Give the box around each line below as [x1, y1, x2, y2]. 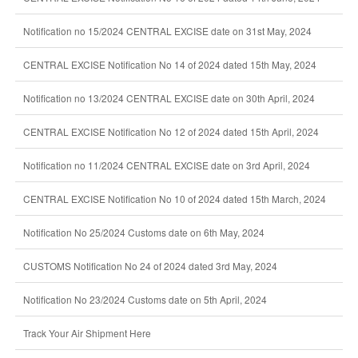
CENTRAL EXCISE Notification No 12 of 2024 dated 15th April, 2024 [22, 125, 319, 138]
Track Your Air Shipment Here [22, 326, 151, 340]
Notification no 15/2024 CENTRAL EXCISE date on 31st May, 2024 [22, 24, 312, 38]
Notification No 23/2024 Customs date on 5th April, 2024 [22, 292, 267, 306]
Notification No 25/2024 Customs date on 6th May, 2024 [22, 225, 265, 239]
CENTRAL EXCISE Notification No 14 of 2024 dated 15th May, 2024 [22, 58, 316, 71]
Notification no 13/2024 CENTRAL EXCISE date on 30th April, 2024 [22, 91, 315, 105]
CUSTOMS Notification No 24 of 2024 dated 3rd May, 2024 [22, 259, 277, 272]
